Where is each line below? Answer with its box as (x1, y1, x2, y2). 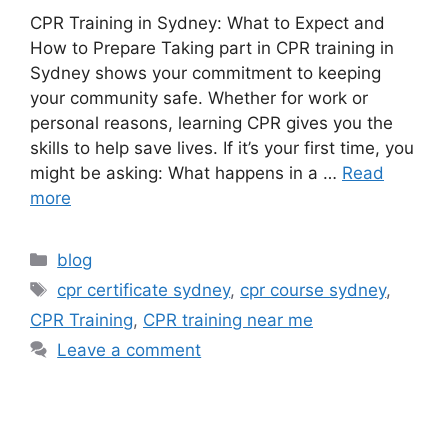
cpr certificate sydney (57, 280, 231, 301)
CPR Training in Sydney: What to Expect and (30, 13, 385, 34)
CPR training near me (143, 310, 313, 331)
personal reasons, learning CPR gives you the (30, 113, 393, 134)
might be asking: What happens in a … (30, 163, 342, 184)
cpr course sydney (240, 280, 387, 301)
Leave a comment (57, 340, 202, 361)
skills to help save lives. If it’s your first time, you (30, 138, 414, 159)
